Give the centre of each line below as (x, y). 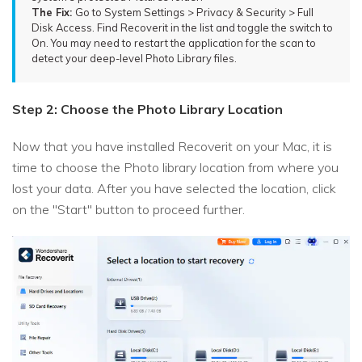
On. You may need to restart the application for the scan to (174, 42)
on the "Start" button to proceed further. (128, 209)
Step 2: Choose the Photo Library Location (147, 109)
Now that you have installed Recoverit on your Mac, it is (172, 146)
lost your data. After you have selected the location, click (174, 188)
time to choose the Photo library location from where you (175, 167)
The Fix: (53, 12)
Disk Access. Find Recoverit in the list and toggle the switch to (182, 27)
